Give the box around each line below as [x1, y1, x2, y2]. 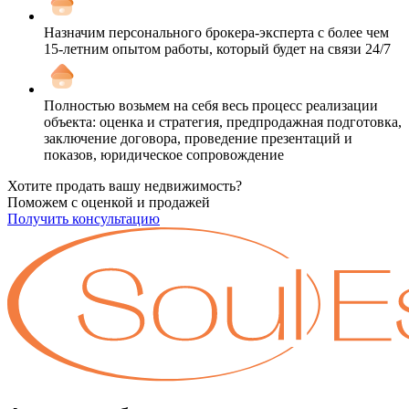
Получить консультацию [7, 210, 160, 226]
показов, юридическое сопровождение [44, 146, 284, 163]
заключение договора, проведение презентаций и [44, 130, 352, 146]
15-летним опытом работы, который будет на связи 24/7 [44, 40, 391, 57]
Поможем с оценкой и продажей [7, 194, 210, 210]
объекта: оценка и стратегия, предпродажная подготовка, [44, 113, 402, 130]
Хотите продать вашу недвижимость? [7, 177, 242, 194]
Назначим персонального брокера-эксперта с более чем [44, 24, 389, 40]
